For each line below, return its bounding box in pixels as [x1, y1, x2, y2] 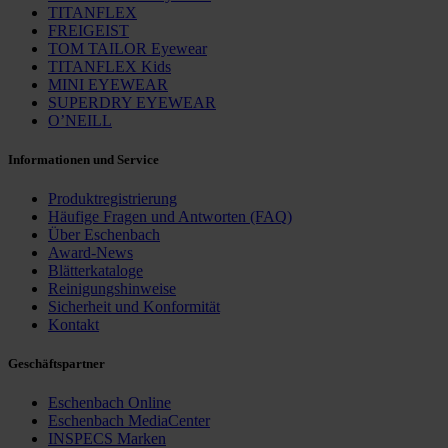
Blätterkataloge [48, 261, 143, 279]
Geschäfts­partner [8, 356, 105, 372]
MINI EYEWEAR [48, 75, 168, 93]
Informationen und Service [8, 151, 159, 167]
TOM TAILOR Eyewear [48, 39, 207, 57]
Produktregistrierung [48, 189, 177, 207]
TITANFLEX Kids [48, 57, 171, 75]
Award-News [48, 243, 133, 261]
